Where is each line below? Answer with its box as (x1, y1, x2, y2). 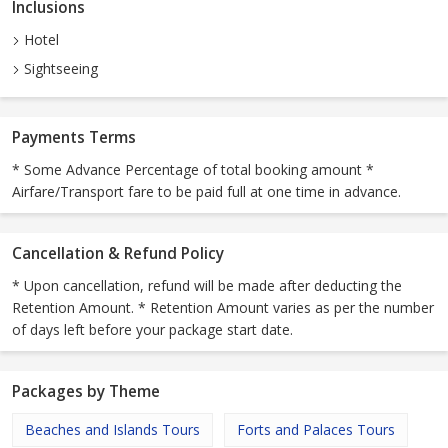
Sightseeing (20, 59, 98, 79)
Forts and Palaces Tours (237, 420, 395, 440)
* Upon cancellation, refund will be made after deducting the (12, 276, 402, 296)
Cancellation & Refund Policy (12, 243, 224, 265)
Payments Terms (12, 127, 136, 149)
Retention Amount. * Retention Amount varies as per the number (12, 298, 434, 318)
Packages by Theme (12, 381, 160, 403)
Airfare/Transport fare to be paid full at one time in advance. (12, 182, 401, 202)
